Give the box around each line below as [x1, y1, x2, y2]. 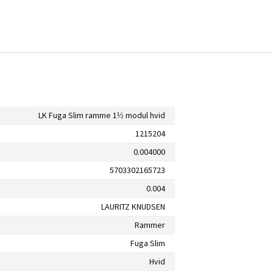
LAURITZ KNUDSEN [101, 200, 165, 212]
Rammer [135, 219, 165, 230]
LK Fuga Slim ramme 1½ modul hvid [38, 109, 165, 121]
